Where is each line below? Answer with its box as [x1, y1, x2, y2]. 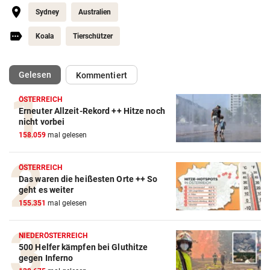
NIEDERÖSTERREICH [19, 231, 88, 240]
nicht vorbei [19, 117, 65, 127]
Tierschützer [73, 32, 113, 41]
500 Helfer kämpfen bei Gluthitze [19, 242, 148, 253]
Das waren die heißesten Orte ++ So [19, 174, 158, 184]
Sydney [36, 8, 59, 17]
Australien [78, 8, 111, 17]
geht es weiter [19, 185, 74, 195]
